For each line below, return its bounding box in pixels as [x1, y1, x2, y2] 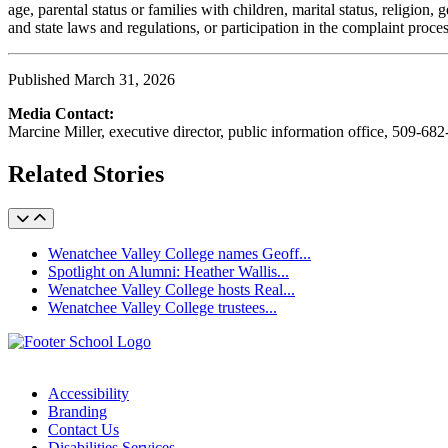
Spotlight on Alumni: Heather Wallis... [48, 262, 289, 280]
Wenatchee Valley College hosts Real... [48, 280, 295, 298]
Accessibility [48, 384, 129, 402]
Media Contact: [8, 104, 118, 122]
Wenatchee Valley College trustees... [48, 298, 277, 316]
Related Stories [8, 160, 164, 187]
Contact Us [48, 420, 119, 438]
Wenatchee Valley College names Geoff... [48, 244, 311, 262]
